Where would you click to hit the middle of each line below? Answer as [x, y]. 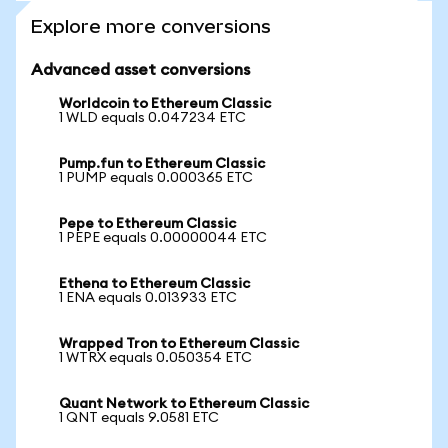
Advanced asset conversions [140, 70]
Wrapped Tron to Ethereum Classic [179, 344]
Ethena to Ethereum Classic [154, 284]
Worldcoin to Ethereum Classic [165, 104]
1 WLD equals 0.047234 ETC [152, 118]
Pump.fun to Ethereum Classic [162, 164]
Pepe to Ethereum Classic [147, 224]
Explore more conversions [151, 26]
